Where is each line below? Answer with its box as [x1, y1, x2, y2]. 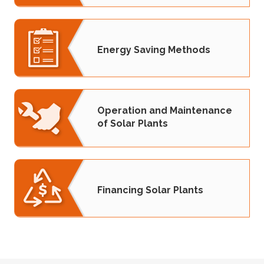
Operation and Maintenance [97, 105, 232, 117]
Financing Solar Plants [97, 184, 203, 196]
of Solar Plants [97, 118, 168, 130]
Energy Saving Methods [97, 44, 210, 55]
